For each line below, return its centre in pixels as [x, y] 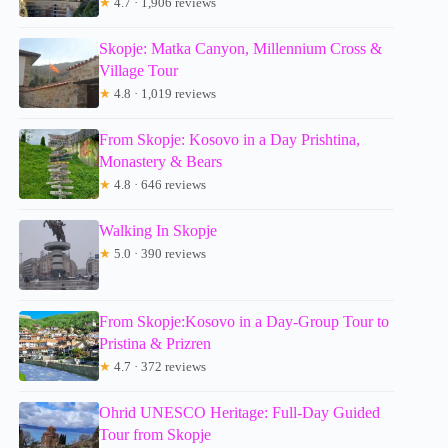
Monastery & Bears [161, 161]
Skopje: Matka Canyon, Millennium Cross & [241, 48]
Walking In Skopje [158, 230]
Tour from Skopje [155, 434]
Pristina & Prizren [155, 343]
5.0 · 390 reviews [159, 253]
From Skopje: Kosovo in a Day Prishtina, [230, 139]
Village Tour [139, 70]
